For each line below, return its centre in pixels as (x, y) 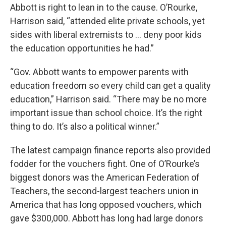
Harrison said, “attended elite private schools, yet (107, 21)
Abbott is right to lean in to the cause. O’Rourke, (104, 8)
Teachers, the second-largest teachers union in (104, 191)
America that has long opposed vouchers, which (106, 205)
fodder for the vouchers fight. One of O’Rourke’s (105, 164)
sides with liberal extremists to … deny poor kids (106, 35)
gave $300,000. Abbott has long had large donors (107, 218)
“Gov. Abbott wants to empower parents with (99, 72)
